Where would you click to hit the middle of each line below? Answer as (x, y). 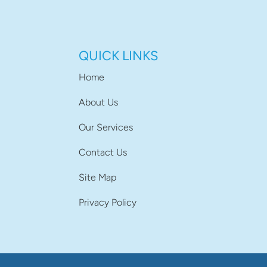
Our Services (106, 128)
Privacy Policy (108, 203)
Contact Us (103, 153)
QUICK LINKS (119, 56)
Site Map (97, 178)
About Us (98, 103)
